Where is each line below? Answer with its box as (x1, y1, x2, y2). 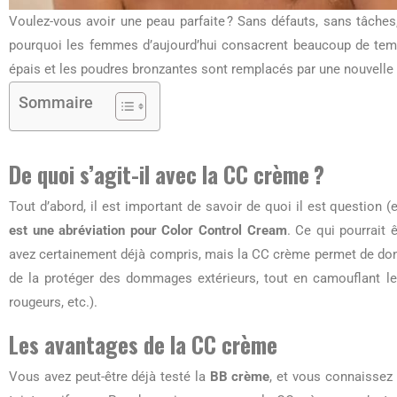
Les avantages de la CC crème (9, 328, 277, 361)
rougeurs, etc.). (9, 294, 97, 310)
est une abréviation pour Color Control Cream (9, 222, 287, 238)
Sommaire (19, 93, 93, 112)
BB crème (209, 369, 270, 385)
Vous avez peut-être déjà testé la (9, 369, 210, 385)
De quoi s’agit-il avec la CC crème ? (9, 158, 324, 191)
